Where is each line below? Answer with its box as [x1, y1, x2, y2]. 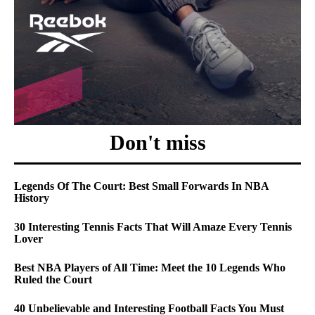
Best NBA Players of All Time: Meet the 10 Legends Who [14, 261, 285, 274]
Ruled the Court [14, 273, 92, 285]
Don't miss [109, 130, 206, 154]
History [14, 191, 49, 204]
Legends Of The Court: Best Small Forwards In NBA [14, 179, 269, 192]
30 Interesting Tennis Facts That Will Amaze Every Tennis [14, 220, 292, 233]
